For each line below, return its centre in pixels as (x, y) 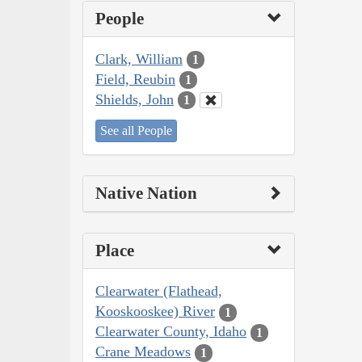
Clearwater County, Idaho (171, 332)
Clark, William (139, 59)
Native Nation (146, 194)
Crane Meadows (143, 352)
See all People (136, 131)
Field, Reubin (135, 79)
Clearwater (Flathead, (159, 291)
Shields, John (135, 99)
